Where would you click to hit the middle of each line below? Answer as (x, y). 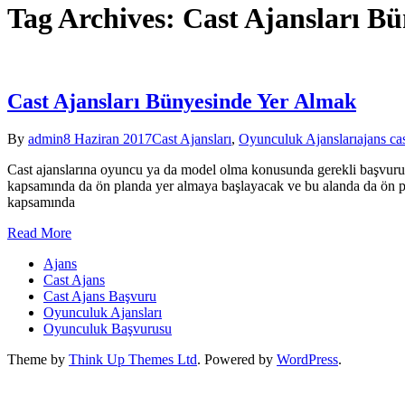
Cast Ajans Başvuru (100, 297)
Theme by (38, 360)
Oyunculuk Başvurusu (108, 329)
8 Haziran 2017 (108, 139)
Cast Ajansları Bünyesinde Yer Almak (182, 101)
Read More (39, 233)
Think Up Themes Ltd (133, 360)
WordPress (307, 360)
